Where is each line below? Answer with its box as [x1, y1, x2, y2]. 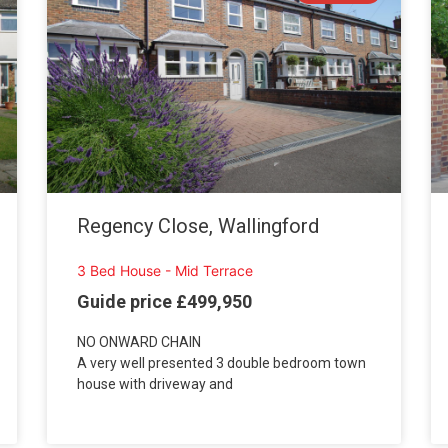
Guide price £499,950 [77, 290, 253, 312]
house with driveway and [77, 375, 234, 392]
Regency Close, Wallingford [77, 214, 320, 239]
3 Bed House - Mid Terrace [77, 262, 254, 280]
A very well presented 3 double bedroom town [77, 354, 367, 371]
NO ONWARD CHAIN [77, 333, 202, 350]
